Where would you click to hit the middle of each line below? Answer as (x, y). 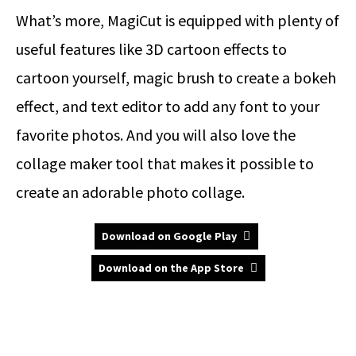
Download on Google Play (169, 236)
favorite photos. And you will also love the (156, 135)
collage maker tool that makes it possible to (165, 164)
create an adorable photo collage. (130, 192)
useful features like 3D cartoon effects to (151, 49)
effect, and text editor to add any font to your (168, 106)
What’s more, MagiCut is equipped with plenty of (178, 21)
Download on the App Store (171, 268)
